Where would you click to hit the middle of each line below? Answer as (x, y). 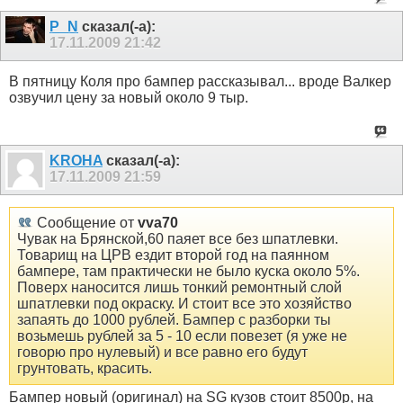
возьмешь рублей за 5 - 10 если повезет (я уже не (182, 336)
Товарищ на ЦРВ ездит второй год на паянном (173, 255)
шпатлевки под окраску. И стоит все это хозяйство (184, 303)
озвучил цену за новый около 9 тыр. (129, 97)
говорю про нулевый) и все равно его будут (162, 352)
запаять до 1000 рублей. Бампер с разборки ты (174, 319)
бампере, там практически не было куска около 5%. (188, 271)
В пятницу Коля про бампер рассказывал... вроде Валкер (200, 81)
